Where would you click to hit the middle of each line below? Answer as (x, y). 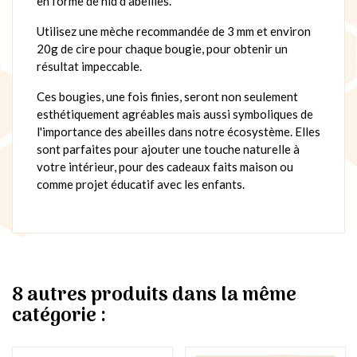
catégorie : (59, 316)
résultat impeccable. (89, 66)
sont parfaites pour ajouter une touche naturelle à (168, 149)
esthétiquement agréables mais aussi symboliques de (175, 114)
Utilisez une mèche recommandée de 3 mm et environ (174, 31)
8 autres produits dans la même (154, 295)
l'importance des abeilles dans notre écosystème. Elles (178, 131)
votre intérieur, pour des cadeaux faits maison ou (165, 166)
